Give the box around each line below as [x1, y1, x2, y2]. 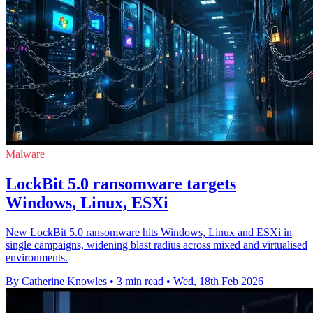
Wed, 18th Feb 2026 [173, 275, 263, 287]
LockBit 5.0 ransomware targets [6, 174, 236, 193]
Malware [6, 147, 45, 160]
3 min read [117, 275, 163, 287]
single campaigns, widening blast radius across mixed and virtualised [6, 238, 307, 251]
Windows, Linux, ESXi [6, 193, 168, 212]
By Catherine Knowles [6, 275, 107, 287]
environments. [6, 251, 68, 263]
